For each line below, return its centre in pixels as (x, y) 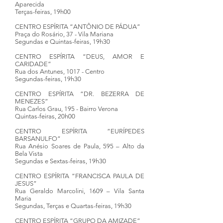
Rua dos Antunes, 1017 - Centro (60, 71)
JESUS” (26, 183)
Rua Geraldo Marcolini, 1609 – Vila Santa (80, 191)
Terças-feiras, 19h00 (43, 12)
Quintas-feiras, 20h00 (45, 116)
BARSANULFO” (38, 139)
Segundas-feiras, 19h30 (48, 79)
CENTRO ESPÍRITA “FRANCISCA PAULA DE (80, 176)
